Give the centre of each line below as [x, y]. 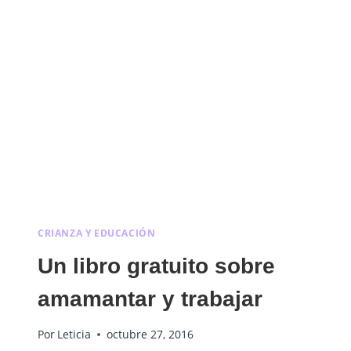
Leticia [74, 335]
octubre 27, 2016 [150, 335]
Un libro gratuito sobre [156, 266]
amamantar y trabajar [150, 299]
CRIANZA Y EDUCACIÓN [97, 233]
